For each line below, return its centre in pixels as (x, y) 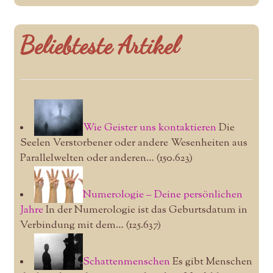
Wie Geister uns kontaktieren (149, 128)
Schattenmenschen (126, 262)
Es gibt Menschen (211, 262)
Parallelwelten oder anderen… (87, 158)
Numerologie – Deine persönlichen (162, 195)
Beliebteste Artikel (99, 45)
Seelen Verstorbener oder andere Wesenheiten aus (133, 143)
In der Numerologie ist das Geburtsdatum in (145, 210)
